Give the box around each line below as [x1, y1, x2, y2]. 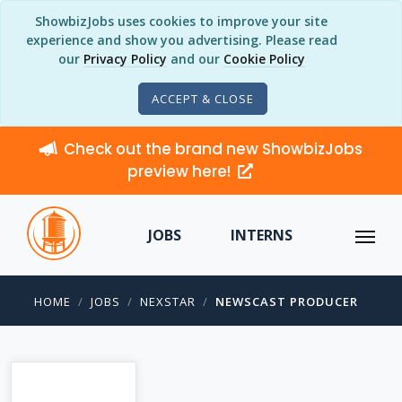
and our [166, 50, 223, 67]
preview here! [127, 161, 234, 182]
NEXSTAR [140, 293, 196, 310]
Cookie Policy [223, 50, 305, 67]
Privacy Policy [83, 50, 167, 67]
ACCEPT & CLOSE [152, 91, 254, 107]
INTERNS [230, 225, 293, 245]
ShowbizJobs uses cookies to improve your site [35, 13, 328, 30]
